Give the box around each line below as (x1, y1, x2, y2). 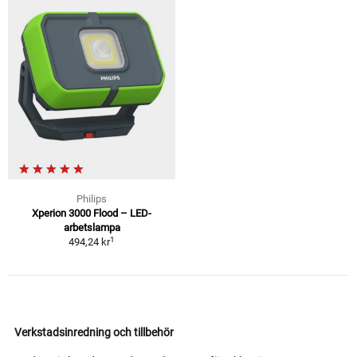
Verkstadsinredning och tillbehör (14, 326, 174, 339)
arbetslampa (63, 222, 120, 234)
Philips (76, 193, 107, 206)
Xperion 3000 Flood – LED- (32, 207, 151, 220)
